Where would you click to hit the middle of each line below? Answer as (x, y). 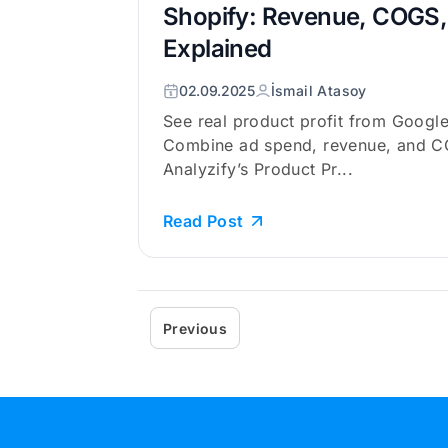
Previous (195, 328)
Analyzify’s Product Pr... (258, 169)
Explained (217, 48)
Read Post (203, 221)
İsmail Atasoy (318, 90)
